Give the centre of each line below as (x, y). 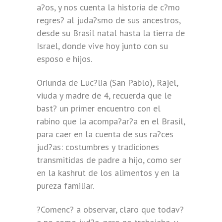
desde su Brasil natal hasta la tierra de (111, 33)
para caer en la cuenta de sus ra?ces (105, 134)
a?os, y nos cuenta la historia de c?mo (108, 7)
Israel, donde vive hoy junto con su (102, 46)
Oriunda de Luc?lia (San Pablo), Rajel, (107, 83)
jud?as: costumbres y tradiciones (98, 147)
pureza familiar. (65, 186)
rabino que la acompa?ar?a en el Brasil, (111, 121)
